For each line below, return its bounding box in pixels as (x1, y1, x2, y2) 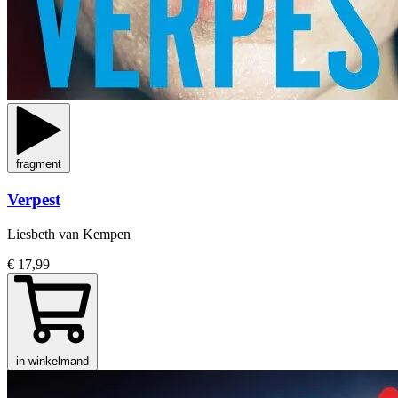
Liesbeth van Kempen (7, 226, 131, 242)
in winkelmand (16, 354, 89, 368)
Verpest (7, 189, 60, 209)
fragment (16, 157, 61, 171)
